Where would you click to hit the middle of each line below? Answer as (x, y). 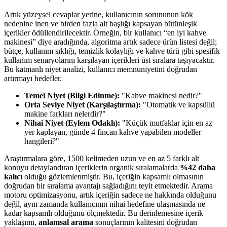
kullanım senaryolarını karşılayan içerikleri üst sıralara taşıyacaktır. (109, 60)
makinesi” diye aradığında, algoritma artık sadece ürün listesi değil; (110, 42)
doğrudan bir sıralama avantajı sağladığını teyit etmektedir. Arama (108, 186)
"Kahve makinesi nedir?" (161, 96)
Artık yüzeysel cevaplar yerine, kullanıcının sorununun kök (99, 15)
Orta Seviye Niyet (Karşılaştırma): (83, 105)
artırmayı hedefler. (33, 79)
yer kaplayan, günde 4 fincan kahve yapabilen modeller (113, 132)
